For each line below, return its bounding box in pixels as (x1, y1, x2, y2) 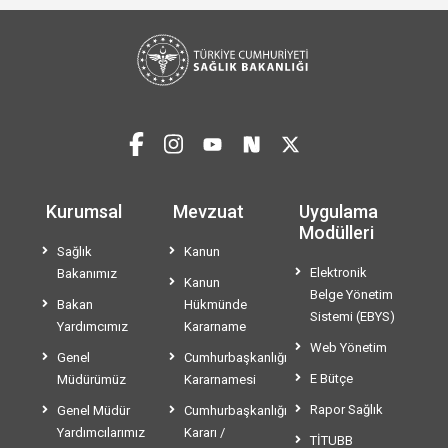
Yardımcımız (57, 319, 128, 335)
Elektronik (310, 265, 368, 281)
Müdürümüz (57, 372, 126, 388)
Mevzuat (172, 201, 244, 223)
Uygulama (299, 201, 379, 223)
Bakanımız (57, 266, 117, 282)
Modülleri (299, 222, 375, 244)
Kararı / (183, 425, 225, 441)
